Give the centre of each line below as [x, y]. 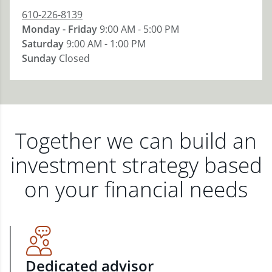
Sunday [39, 58]
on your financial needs [136, 189]
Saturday [43, 44]
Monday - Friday [59, 29]
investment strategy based [136, 165]
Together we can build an [136, 141]
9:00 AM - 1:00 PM [106, 44]
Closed [74, 58]
